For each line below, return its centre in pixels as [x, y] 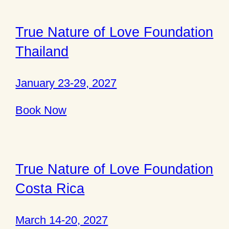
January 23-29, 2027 [66, 83]
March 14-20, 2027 [62, 220]
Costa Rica [50, 188]
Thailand [42, 51]
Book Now [41, 110]
